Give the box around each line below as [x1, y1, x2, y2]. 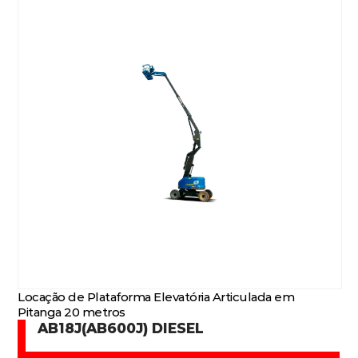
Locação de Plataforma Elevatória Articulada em [18, 289, 295, 304]
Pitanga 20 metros [18, 304, 125, 320]
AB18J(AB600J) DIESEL [38, 320, 205, 336]
